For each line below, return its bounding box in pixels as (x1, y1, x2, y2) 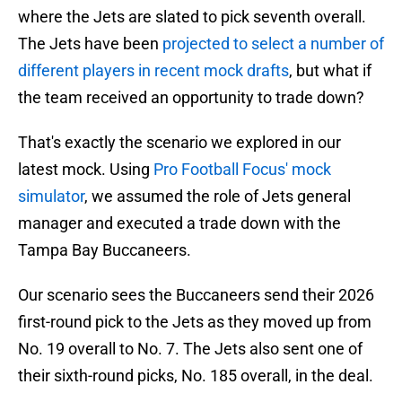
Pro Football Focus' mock (153, 160, 331, 179)
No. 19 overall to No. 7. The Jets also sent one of (18, 339, 363, 359)
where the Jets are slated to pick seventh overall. (18, 7, 366, 27)
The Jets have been (18, 34, 162, 54)
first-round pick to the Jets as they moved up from (18, 312, 371, 332)
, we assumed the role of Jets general (84, 187, 351, 206)
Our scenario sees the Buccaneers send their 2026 (18, 285, 374, 305)
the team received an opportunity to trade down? (18, 88, 364, 108)
